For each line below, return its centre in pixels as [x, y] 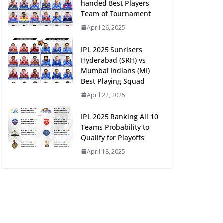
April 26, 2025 [106, 27]
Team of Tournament [116, 13]
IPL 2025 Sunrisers [111, 49]
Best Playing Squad [113, 81]
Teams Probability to [115, 127]
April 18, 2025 [106, 151]
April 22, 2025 [106, 95]
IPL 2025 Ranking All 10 [119, 116]
